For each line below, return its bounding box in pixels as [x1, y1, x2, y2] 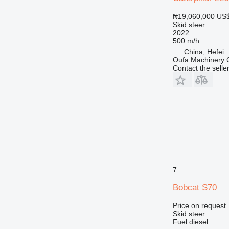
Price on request [172, 201, 226, 210]
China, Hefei [184, 47, 224, 56]
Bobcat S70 [172, 182, 217, 192]
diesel [189, 217, 208, 226]
